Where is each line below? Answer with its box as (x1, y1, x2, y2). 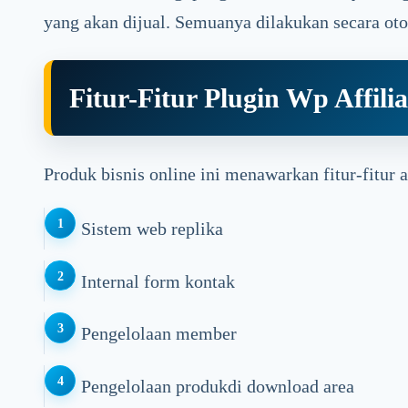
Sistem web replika (80, 219, 223, 240)
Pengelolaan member (80, 323, 237, 344)
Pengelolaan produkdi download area (80, 376, 354, 397)
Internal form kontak (80, 270, 235, 291)
